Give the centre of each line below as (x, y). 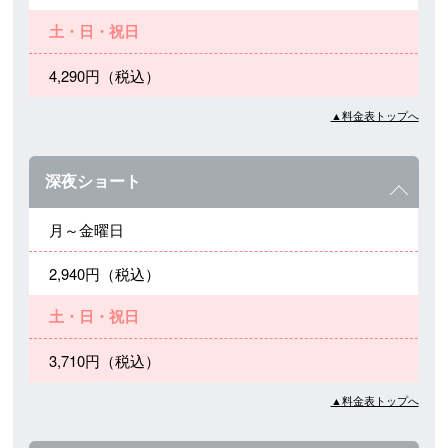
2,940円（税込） (105, 273)
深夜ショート (93, 180)
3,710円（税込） (105, 360)
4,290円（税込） (105, 75)
